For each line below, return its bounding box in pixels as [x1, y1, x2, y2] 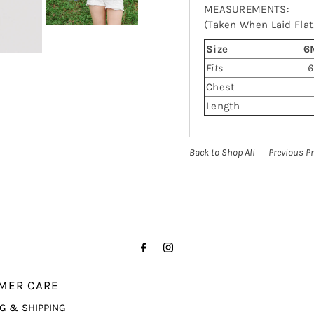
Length [205, 100, 240, 113]
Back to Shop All [189, 146, 255, 159]
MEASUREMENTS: [203, 3, 289, 16]
